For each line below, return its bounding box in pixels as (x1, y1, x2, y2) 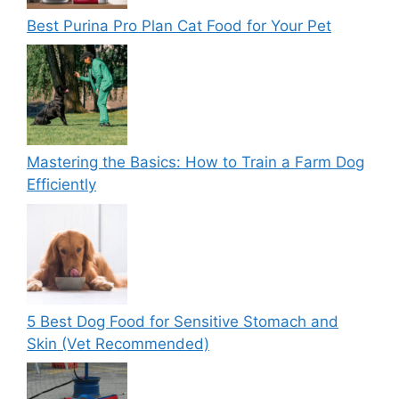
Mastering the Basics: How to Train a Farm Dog (27, 153, 364, 172)
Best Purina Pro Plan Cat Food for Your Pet (27, 16, 331, 35)
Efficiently (27, 175, 96, 194)
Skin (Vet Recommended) (27, 334, 209, 353)
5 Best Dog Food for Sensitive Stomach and (27, 312, 338, 330)
